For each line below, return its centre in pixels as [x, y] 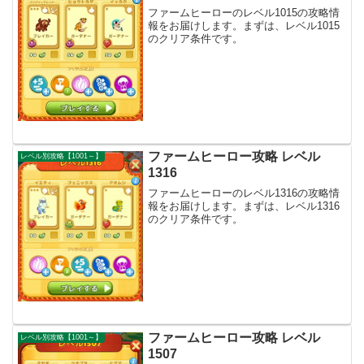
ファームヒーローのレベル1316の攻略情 [244, 193]
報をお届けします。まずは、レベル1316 [244, 206]
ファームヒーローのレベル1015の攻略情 [244, 13]
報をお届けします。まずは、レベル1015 [244, 26]
